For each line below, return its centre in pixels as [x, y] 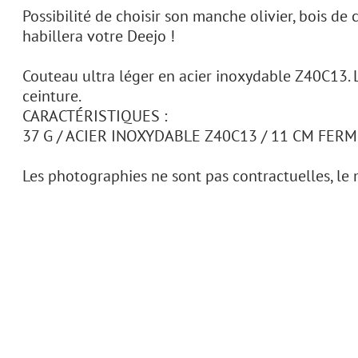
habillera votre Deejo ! [99, 36]
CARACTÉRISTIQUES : [95, 116]
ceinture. [52, 96]
